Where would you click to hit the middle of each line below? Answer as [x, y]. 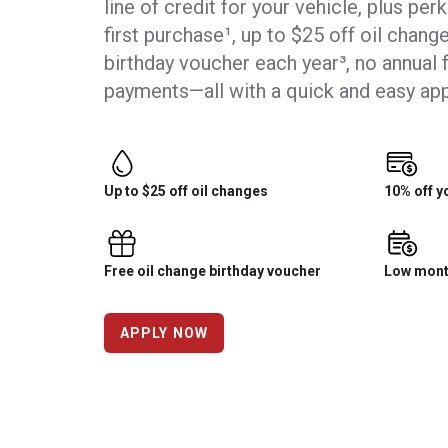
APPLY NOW [164, 333]
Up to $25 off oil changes [186, 191]
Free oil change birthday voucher [212, 271]
